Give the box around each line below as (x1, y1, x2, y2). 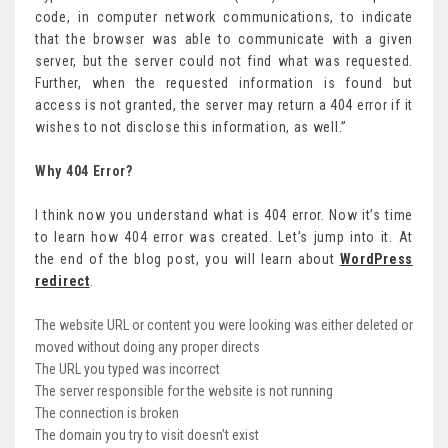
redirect (35, 273, 90, 290)
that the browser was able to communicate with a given (35, 31, 413, 48)
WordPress (339, 251, 413, 268)
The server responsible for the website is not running (35, 383, 333, 400)
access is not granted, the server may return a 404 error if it (35, 97, 413, 114)
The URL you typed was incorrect (35, 361, 220, 378)
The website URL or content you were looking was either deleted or (35, 317, 413, 334)
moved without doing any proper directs (35, 339, 260, 356)
